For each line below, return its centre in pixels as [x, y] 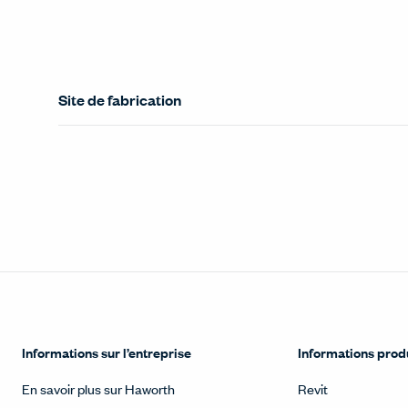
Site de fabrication [120, 100]
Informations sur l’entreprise [107, 352]
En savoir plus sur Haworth [98, 388]
